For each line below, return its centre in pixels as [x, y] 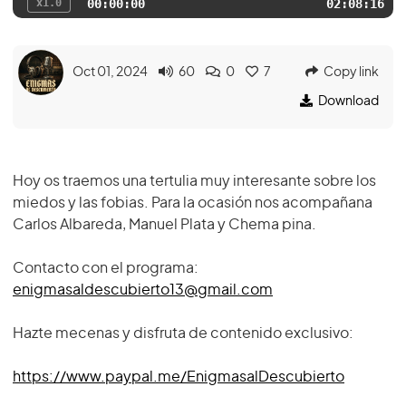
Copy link [351, 72]
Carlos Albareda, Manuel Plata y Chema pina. [164, 225]
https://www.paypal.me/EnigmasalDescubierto [179, 377]
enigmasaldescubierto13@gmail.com [143, 290]
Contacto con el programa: [106, 268]
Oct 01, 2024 [110, 72]
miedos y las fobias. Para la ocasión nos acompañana [193, 203]
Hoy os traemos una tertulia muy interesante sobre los [194, 181]
